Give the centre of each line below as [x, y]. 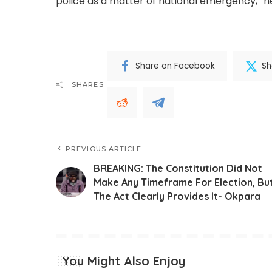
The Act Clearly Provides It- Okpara [177, 196]
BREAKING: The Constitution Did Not [178, 168]
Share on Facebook [175, 66]
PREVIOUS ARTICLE [104, 148]
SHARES [88, 84]
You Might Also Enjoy [124, 260]
